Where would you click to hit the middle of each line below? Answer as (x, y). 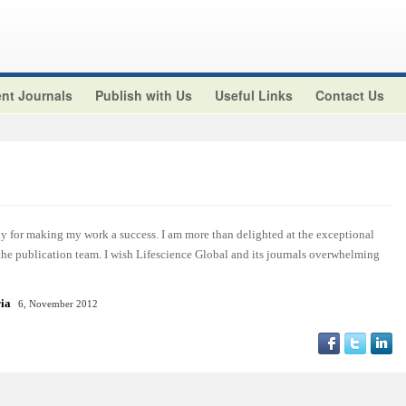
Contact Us (350, 95)
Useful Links (254, 95)
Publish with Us (144, 95)
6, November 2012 (58, 304)
